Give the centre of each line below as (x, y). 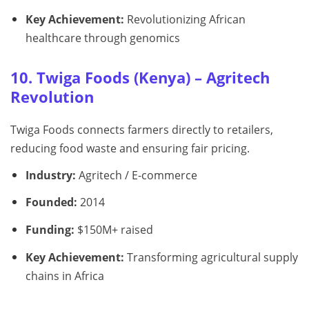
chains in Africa (64, 276)
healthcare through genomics (102, 38)
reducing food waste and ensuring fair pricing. (130, 148)
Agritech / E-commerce (136, 175)
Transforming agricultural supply (211, 257)
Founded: (51, 202)
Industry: (50, 175)
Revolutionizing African (185, 19)
